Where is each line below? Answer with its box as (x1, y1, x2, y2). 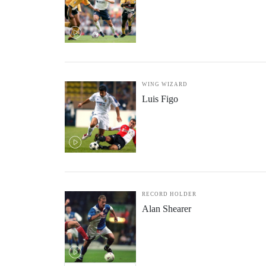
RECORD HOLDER (142, 191, 197, 197)
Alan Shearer (142, 204, 191, 214)
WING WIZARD (142, 81, 188, 87)
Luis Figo (142, 94, 178, 104)
